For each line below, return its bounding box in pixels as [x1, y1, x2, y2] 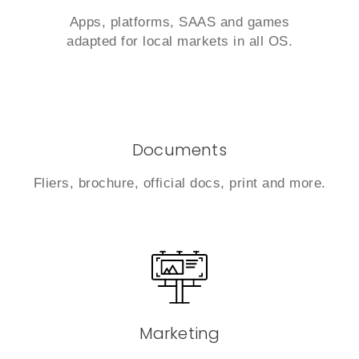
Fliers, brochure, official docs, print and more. [33, 175, 326, 191]
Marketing [139, 322, 220, 345]
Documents [132, 139, 227, 161]
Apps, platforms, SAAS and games [69, 14, 290, 30]
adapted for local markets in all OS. [67, 34, 292, 49]
